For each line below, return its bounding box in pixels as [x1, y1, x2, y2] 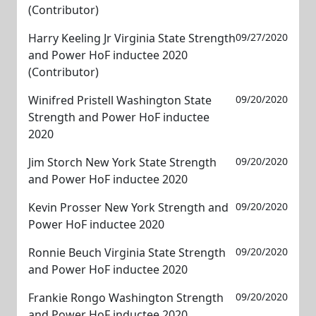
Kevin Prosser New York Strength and [28, 200, 229, 215]
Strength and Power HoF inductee [28, 109, 209, 125]
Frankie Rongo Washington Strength [28, 290, 224, 305]
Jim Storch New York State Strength [28, 154, 217, 170]
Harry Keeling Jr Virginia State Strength [28, 30, 236, 46]
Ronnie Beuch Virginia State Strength [28, 245, 226, 260]
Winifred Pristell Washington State [28, 92, 212, 108]
